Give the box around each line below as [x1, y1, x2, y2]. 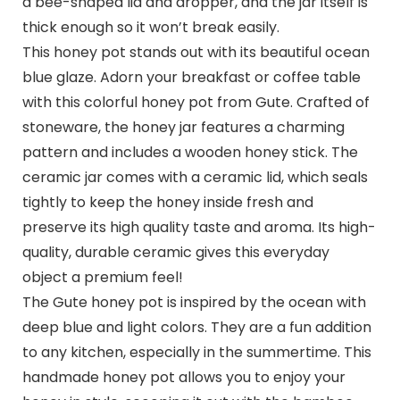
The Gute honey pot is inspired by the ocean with [21, 291, 366, 312]
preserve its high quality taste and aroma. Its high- [21, 216, 376, 237]
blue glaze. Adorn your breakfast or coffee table [21, 66, 361, 87]
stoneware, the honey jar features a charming [21, 116, 345, 137]
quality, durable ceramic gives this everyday [21, 241, 329, 262]
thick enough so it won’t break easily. [21, 16, 279, 37]
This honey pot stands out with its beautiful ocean [21, 41, 370, 62]
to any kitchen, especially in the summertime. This [21, 341, 371, 362]
